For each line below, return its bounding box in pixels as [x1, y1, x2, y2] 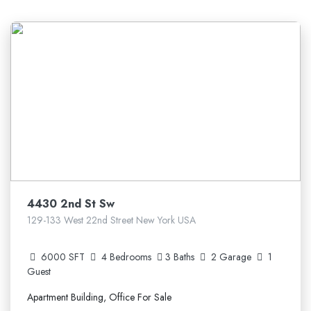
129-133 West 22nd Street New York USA [27, 213, 196, 227]
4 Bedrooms [101, 250, 151, 264]
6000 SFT [38, 250, 87, 264]
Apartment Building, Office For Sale [27, 290, 171, 304]
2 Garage [211, 250, 254, 264]
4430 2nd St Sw [27, 196, 115, 212]
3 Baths [165, 250, 197, 264]
